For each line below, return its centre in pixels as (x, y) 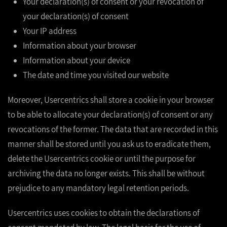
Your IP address (50, 31)
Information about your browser (80, 46)
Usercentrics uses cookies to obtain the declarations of (104, 213)
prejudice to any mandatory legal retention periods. (98, 188)
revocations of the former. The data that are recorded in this (113, 129)
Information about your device (77, 60)
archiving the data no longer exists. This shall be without (106, 173)
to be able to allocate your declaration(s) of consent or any (110, 115)
